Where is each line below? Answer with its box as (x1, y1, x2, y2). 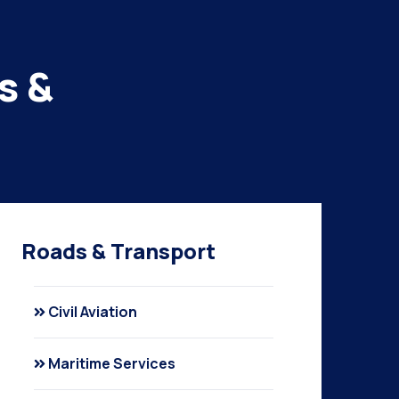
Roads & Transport (21, 236, 216, 265)
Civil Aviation (48, 302, 138, 322)
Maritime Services (48, 354, 176, 373)
